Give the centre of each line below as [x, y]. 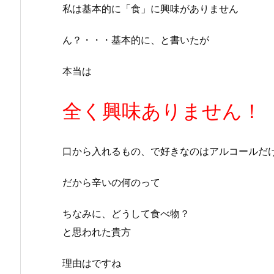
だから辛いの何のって [111, 183]
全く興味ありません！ [162, 111]
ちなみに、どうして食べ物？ [126, 213]
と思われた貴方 [97, 231]
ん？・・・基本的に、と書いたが [136, 39]
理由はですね [92, 263]
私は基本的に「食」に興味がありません [150, 9]
